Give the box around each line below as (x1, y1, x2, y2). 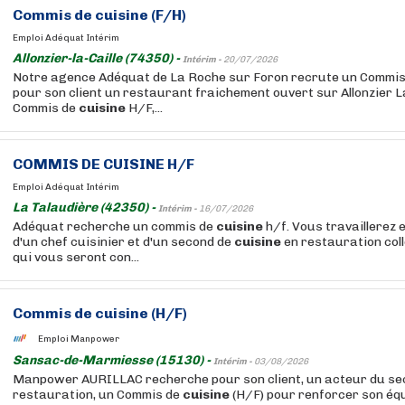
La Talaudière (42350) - (13, 200, 158, 215)
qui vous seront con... (13, 250, 139, 265)
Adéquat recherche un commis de (13, 219, 216, 234)
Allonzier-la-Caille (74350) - (13, 51, 183, 66)
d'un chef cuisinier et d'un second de (13, 234, 234, 250)
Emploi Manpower (38, 333, 119, 344)
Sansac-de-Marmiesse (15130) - (13, 353, 213, 368)
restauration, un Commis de (13, 387, 183, 402)
